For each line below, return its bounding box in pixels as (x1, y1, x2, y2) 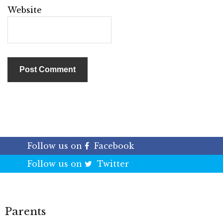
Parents (5, 205, 46, 219)
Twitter (97, 159, 129, 169)
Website (7, 5, 42, 15)
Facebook (94, 141, 134, 151)
